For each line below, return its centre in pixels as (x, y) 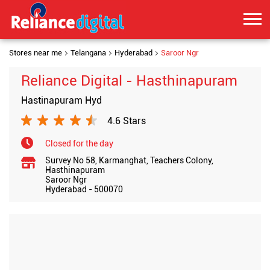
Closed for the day (79, 143)
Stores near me (36, 53)
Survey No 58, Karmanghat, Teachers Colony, (129, 160)
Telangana (88, 53)
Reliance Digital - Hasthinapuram (129, 81)
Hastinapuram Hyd (61, 100)
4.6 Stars (127, 121)
